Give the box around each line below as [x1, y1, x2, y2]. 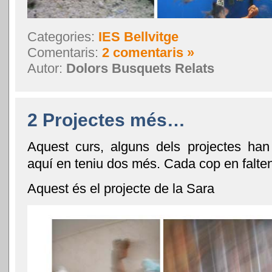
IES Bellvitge [98, 29, 178, 44]
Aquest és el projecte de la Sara [27, 180, 214, 196]
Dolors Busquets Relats [66, 60, 214, 76]
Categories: [27, 29, 98, 44]
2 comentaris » [102, 44, 194, 60]
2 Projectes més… [27, 109, 185, 130]
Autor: [27, 60, 66, 76]
